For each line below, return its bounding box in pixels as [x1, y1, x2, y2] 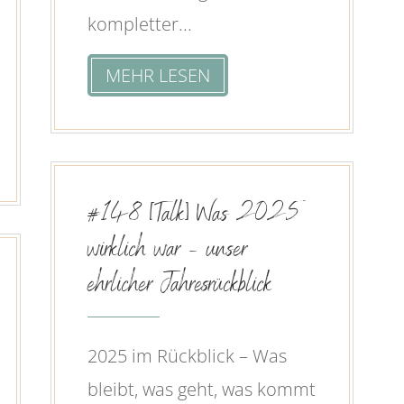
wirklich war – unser [87, 230, 247, 271]
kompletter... [87, 12, 192, 37]
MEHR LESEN [105, 63, 210, 88]
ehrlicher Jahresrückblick [87, 265, 272, 307]
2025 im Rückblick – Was [87, 343, 287, 368]
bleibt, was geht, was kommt [87, 376, 316, 401]
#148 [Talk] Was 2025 [87, 195, 306, 236]
